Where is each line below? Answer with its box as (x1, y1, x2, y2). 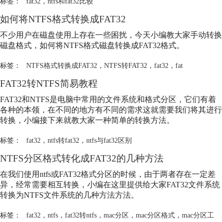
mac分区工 (181, 211, 214, 219)
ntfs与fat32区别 (86, 136, 132, 144)
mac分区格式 (135, 211, 175, 219)
